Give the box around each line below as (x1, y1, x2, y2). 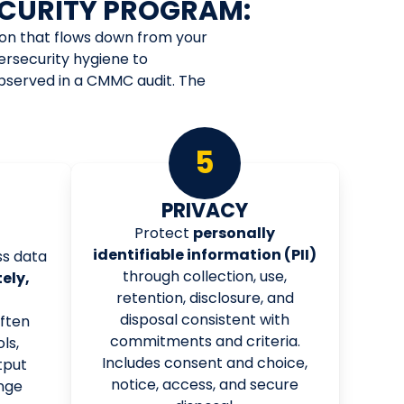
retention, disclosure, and (115, 287, 294, 308)
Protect (134, 222, 194, 243)
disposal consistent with (120, 308, 290, 330)
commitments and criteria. (109, 330, 300, 352)
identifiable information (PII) (93, 243, 317, 265)
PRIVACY (161, 196, 249, 225)
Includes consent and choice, (102, 352, 308, 373)
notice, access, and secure (111, 373, 299, 395)
